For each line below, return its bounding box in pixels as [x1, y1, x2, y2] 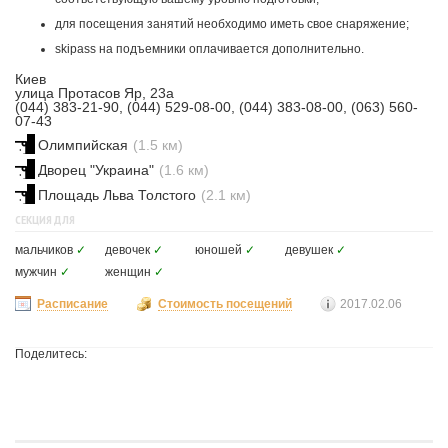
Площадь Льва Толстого [38, 187, 196, 203]
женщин [105, 265, 151, 279]
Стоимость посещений [158, 297, 292, 311]
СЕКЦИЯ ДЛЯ [15, 212, 75, 227]
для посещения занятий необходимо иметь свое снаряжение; [55, 17, 409, 31]
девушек [285, 243, 333, 257]
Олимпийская [38, 137, 128, 153]
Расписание [37, 297, 108, 311]
